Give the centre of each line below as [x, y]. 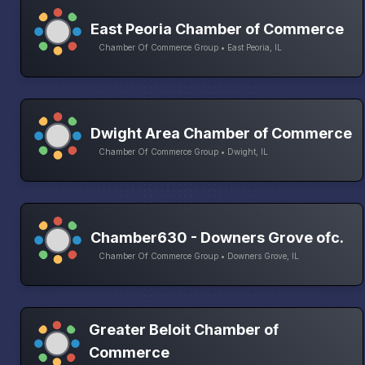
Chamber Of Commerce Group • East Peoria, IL [190, 48]
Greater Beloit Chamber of [184, 330]
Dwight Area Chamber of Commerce [221, 134]
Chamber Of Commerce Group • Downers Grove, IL [199, 256]
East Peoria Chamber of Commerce [217, 29]
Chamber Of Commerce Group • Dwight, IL [183, 152]
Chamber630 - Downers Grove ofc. [217, 238]
